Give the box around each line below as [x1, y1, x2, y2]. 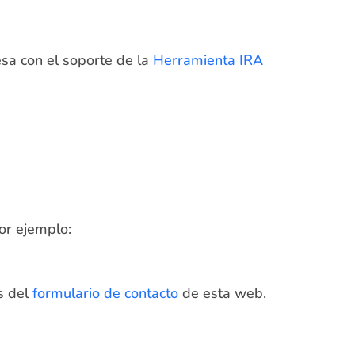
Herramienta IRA [153, 50, 263, 70]
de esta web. [178, 284, 266, 303]
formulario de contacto [32, 284, 178, 303]
